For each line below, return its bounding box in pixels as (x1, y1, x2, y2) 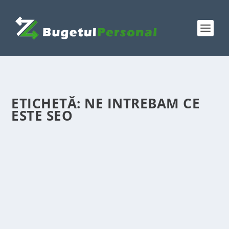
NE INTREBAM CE (84, 94, 200, 112)
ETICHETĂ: (11, 94, 85, 112)
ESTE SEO (11, 106, 73, 125)
